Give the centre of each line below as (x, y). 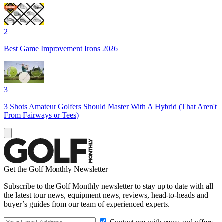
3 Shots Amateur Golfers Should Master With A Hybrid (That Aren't (110, 106)
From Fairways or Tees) (41, 115)
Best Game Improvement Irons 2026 (61, 48)
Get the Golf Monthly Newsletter (56, 169)
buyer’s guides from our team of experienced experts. (87, 204)
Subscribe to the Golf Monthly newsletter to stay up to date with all (109, 186)
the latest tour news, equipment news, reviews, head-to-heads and (106, 195)
